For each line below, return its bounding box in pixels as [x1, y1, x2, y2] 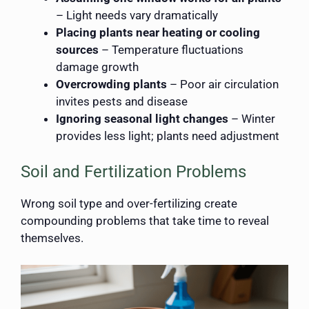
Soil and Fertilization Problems [21, 162, 246, 182]
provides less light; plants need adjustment [56, 128, 279, 143]
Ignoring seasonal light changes [56, 111, 228, 126]
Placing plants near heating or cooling [56, 25, 260, 39]
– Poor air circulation [167, 77, 279, 91]
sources [56, 42, 99, 57]
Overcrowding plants [56, 77, 167, 91]
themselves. [21, 231, 83, 246]
